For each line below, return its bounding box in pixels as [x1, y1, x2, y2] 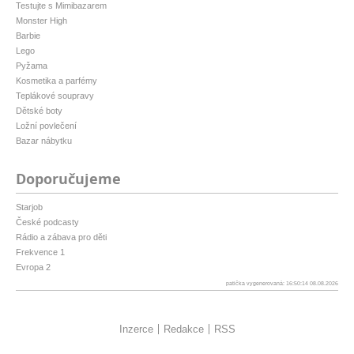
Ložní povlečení [16, 120, 77, 130]
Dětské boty [16, 105, 62, 115]
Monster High [16, 15, 67, 25]
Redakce [163, 322, 204, 335]
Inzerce [119, 322, 153, 335]
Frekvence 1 [16, 247, 65, 257]
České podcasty [16, 217, 79, 227]
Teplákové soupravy [16, 90, 94, 100]
